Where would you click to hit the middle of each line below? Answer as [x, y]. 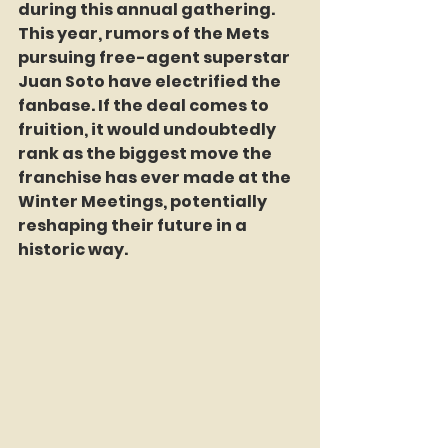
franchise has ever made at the [156, 177]
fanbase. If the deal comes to [145, 105]
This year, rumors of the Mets [145, 33]
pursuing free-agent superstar [155, 57]
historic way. [73, 249]
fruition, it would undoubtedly [148, 129]
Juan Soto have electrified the [151, 81]
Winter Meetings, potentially [144, 201]
